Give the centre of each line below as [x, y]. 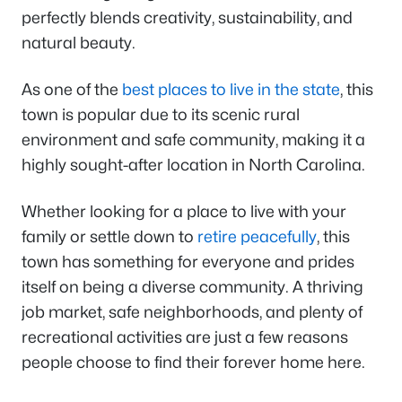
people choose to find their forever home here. [193, 363]
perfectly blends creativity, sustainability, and [187, 18]
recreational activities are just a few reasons [185, 337]
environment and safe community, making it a [193, 140]
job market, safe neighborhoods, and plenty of [192, 312]
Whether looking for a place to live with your [184, 212]
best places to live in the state [231, 90]
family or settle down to [109, 237]
